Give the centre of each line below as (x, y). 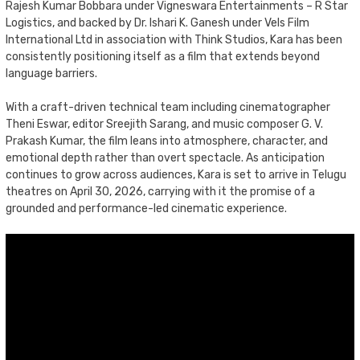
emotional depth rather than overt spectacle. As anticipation (165, 157)
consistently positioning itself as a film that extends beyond (163, 56)
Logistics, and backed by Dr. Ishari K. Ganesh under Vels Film (157, 22)
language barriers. (51, 73)
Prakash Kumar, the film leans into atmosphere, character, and (167, 141)
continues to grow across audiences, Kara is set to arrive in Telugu (176, 174)
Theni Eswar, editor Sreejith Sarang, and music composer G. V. (164, 124)
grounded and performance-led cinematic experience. (146, 208)
